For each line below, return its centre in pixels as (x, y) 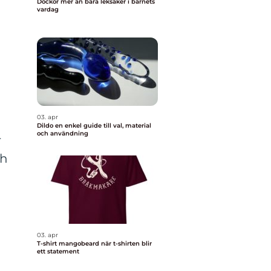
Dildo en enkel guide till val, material (46, 126)
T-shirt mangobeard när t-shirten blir (69, 243)
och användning (63, 133)
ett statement (58, 251)
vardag (48, 9)
